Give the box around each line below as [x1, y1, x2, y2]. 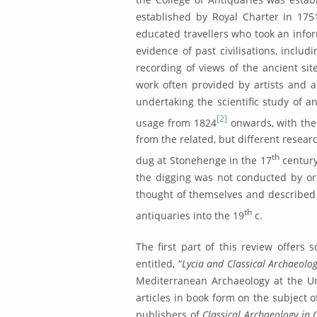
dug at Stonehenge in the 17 [136, 154, 272, 168]
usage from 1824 [136, 115, 217, 129]
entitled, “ [136, 256, 182, 270]
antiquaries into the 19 [136, 208, 244, 222]
